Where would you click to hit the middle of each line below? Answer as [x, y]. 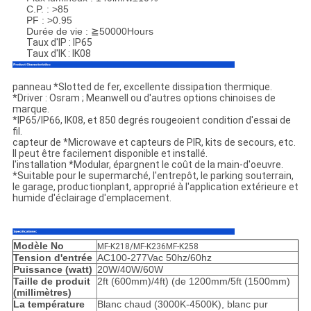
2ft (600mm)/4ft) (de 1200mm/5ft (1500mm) [193, 281]
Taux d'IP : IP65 [59, 43]
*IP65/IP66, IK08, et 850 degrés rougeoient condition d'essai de [151, 120]
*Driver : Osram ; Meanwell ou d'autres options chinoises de [144, 98]
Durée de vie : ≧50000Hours [90, 32]
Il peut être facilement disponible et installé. [110, 154]
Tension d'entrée [52, 258]
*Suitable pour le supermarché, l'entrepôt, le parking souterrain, [153, 176]
